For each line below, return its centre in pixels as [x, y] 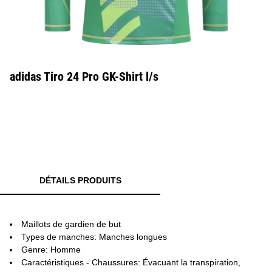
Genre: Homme [51, 250]
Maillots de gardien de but [71, 224]
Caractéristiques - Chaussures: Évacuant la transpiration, [131, 262]
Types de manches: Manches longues [94, 237]
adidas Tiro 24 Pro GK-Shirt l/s [84, 76]
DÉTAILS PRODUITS [80, 180]
